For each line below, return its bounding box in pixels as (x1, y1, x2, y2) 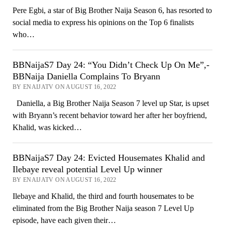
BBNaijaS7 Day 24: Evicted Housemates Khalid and (12, 152, 205, 163)
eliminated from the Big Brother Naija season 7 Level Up (12, 203, 194, 212)
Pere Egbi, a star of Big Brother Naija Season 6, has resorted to (12, 6, 212, 15)
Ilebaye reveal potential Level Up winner (12, 164, 162, 174)
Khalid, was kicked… (12, 123, 82, 132)
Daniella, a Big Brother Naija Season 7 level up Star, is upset (12, 98, 209, 107)
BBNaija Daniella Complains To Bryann (12, 71, 160, 81)
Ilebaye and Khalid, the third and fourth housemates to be (12, 191, 194, 200)
